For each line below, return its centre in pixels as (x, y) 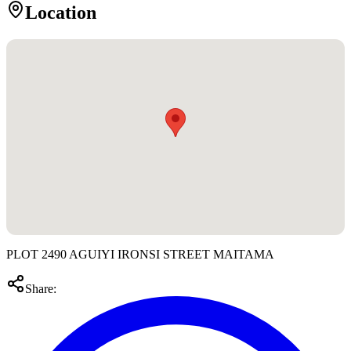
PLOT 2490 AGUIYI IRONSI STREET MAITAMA (140, 255)
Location (61, 13)
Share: (41, 289)
